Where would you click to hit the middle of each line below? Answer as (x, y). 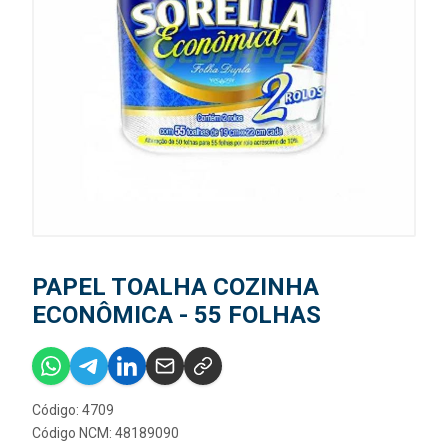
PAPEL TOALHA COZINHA (175, 287)
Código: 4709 (73, 410)
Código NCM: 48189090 (105, 433)
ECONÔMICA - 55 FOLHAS (176, 315)
